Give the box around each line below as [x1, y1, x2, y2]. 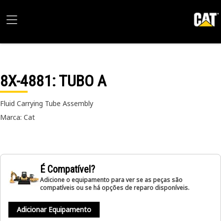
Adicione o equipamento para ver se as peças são [40, 176, 183, 184]
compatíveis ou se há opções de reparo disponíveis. [40, 184, 189, 192]
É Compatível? [40, 163, 95, 175]
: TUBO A [52, 72, 107, 90]
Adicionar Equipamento [17, 205, 91, 214]
